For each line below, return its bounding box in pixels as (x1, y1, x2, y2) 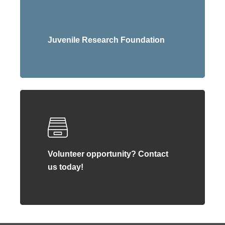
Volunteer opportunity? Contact (48, 149, 169, 158)
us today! (48, 162, 84, 171)
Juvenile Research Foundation (48, 35, 165, 44)
